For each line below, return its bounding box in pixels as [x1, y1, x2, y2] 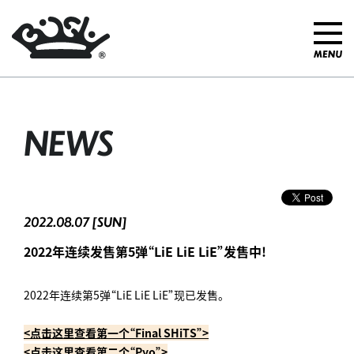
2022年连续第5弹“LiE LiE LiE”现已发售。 [24, 287, 224, 303]
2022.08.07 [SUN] [24, 213, 127, 231]
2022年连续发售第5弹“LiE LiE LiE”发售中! [24, 242, 266, 261]
